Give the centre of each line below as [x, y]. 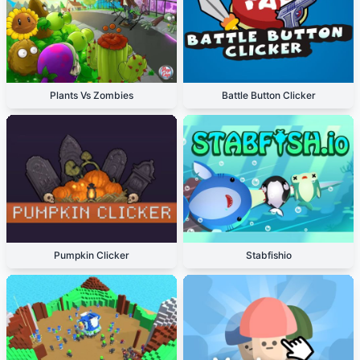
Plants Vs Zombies [92, 95]
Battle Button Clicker [268, 95]
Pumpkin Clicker [92, 255]
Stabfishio [268, 255]
